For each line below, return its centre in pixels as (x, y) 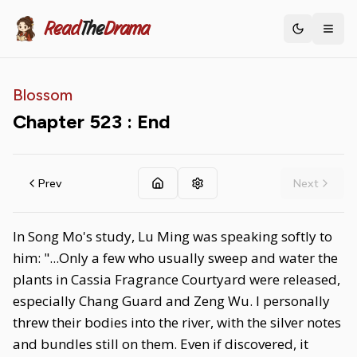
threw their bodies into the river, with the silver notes (177, 322)
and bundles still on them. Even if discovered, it (161, 344)
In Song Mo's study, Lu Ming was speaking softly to (173, 236)
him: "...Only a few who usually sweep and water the (175, 258)
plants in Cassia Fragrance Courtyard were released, (177, 279)
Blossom (43, 95)
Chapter (51, 122)
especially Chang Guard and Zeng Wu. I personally (171, 301)
